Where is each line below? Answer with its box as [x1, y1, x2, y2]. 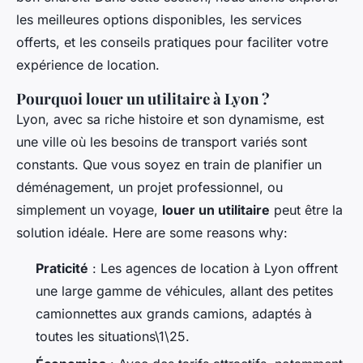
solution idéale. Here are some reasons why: [16, 224, 288, 241]
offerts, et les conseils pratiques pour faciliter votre [16, 34, 328, 51]
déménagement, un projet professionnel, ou [16, 179, 283, 196]
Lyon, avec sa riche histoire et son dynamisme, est [16, 111, 324, 128]
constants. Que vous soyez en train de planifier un [16, 156, 322, 173]
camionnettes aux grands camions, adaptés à [36, 305, 312, 322]
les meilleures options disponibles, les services [16, 11, 301, 28]
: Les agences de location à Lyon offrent [88, 260, 338, 277]
